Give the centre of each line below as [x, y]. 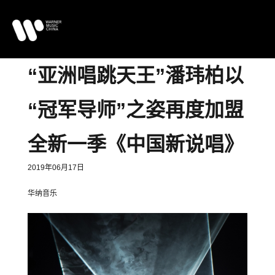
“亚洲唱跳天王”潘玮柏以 [135, 76]
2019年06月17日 [56, 168]
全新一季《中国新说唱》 [135, 144]
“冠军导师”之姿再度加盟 [135, 110]
